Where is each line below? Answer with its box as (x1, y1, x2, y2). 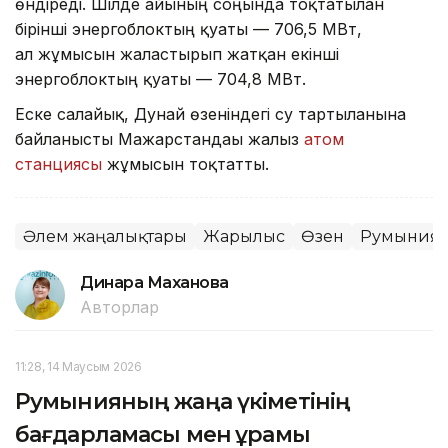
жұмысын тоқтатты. (102, 154, 269, 175)
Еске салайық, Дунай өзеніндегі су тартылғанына (15, 104, 406, 125)
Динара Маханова (80, 273, 229, 293)
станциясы (15, 154, 102, 175)
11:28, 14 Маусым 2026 (15, 359, 142, 375)
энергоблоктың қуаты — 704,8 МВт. (15, 69, 306, 90)
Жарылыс (203, 227, 285, 247)
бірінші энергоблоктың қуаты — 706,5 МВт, (15, 19, 362, 40)
